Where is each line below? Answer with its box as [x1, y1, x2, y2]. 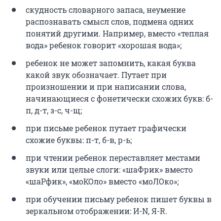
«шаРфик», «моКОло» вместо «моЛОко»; [26, 176, 179, 187]
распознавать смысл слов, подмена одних [26, 16, 193, 27]
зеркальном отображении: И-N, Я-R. [26, 206, 167, 217]
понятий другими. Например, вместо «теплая [26, 28, 209, 39]
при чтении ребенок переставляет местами [26, 152, 200, 163]
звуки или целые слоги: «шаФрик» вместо [26, 164, 193, 175]
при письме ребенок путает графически [26, 123, 186, 134]
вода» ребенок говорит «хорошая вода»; [26, 40, 182, 51]
